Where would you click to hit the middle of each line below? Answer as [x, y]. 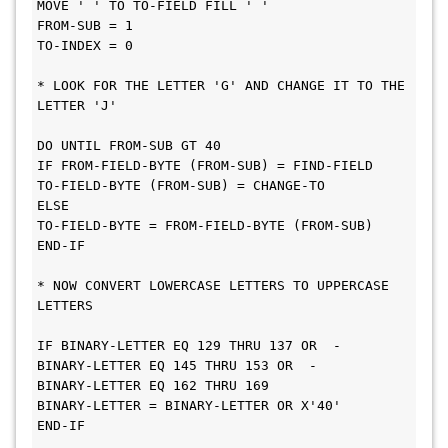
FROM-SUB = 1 [85, 25]
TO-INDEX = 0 [85, 45]
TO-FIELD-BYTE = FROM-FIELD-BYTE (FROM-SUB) [205, 225]
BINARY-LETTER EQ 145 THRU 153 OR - [177, 365]
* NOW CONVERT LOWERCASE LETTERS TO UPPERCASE [213, 285]
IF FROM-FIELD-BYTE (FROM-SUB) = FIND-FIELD [205, 165]
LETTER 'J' [77, 105]
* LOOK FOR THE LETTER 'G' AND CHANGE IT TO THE [221, 85]
